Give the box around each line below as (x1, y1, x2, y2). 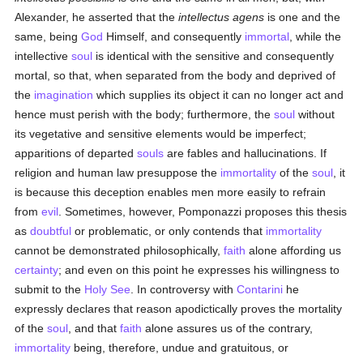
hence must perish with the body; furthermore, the (15, 108, 275, 121)
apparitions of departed (15, 147, 138, 160)
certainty (15, 263, 59, 276)
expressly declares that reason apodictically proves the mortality (15, 302, 343, 315)
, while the (289, 30, 342, 43)
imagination (34, 88, 94, 101)
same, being (15, 30, 82, 43)
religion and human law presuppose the (15, 166, 221, 179)
